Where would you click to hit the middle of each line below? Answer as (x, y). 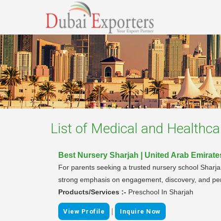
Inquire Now (140, 211)
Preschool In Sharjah (161, 192)
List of (71, 128)
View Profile (84, 211)
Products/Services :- (93, 192)
